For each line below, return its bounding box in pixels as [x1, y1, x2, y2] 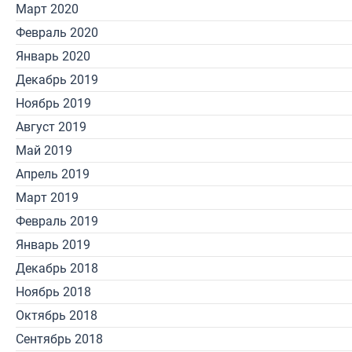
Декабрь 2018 [16, 261, 98, 276]
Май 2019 [16, 143, 72, 158]
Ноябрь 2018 [16, 284, 91, 299]
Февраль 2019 [16, 214, 98, 229]
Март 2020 [16, 2, 79, 16]
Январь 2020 [16, 49, 90, 64]
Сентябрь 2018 [16, 332, 103, 346]
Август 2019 [16, 119, 86, 134]
